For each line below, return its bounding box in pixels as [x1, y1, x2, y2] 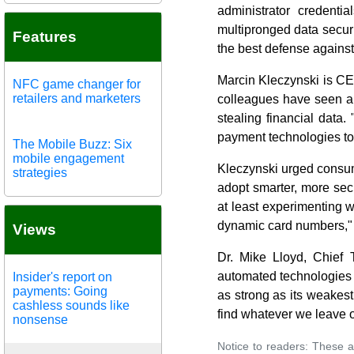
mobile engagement [13, 151, 124, 165]
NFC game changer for [13, 77, 141, 91]
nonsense [13, 312, 68, 326]
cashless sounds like [13, 298, 130, 312]
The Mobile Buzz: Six [13, 137, 132, 151]
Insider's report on [13, 269, 112, 284]
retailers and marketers [13, 91, 141, 105]
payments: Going [13, 284, 107, 298]
